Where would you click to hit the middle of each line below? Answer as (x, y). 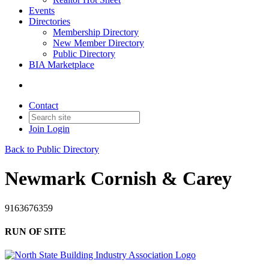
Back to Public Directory (52, 149)
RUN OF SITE (35, 232)
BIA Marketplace (62, 65)
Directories (50, 21)
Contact (44, 105)
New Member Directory (98, 43)
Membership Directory (96, 32)
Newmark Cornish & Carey (118, 179)
